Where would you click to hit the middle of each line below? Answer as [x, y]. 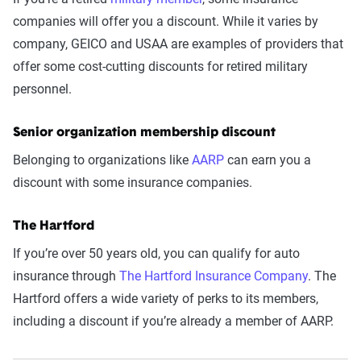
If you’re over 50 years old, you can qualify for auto [156, 253]
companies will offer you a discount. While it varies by [166, 21]
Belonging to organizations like [102, 160]
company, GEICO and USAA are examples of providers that [178, 44]
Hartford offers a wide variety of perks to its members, [166, 298]
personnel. [42, 89]
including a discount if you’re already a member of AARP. [173, 321]
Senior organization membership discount [144, 133]
